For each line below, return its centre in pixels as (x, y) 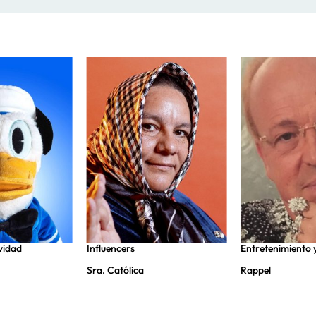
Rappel (256, 271)
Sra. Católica (115, 271)
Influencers (110, 249)
